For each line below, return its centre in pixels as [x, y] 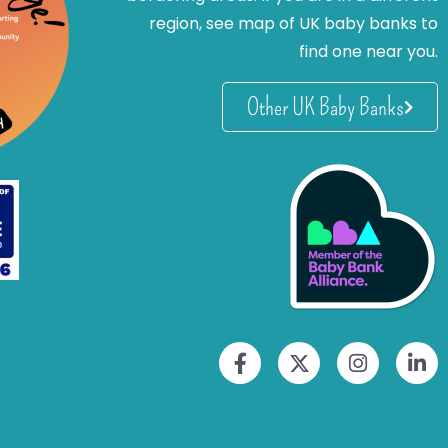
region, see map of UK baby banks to [293, 24]
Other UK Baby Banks [325, 107]
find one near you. [368, 52]
